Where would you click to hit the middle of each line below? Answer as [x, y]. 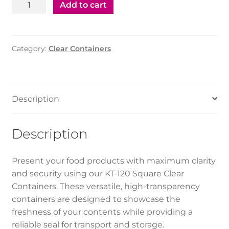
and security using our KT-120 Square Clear [98, 174]
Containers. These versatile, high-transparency [106, 187]
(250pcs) [28, 79]
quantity [28, 91]
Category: [30, 49]
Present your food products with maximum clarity [113, 161]
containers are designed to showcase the [96, 199]
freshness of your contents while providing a [102, 212]
